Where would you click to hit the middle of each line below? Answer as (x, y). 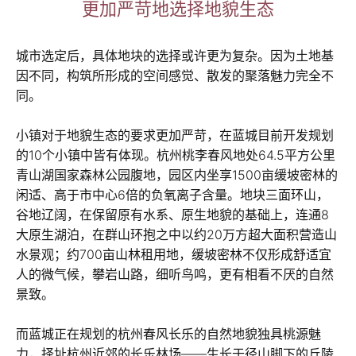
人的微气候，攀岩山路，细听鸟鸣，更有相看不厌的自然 (175, 275)
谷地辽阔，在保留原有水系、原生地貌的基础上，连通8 (172, 215)
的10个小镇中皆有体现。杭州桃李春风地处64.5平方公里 (176, 155)
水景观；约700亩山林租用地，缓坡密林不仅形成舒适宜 (174, 255)
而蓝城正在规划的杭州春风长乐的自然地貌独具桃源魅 (168, 334)
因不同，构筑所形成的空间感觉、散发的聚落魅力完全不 (175, 76)
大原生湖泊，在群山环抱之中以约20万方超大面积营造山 (176, 235)
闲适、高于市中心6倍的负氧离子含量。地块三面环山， (172, 195)
